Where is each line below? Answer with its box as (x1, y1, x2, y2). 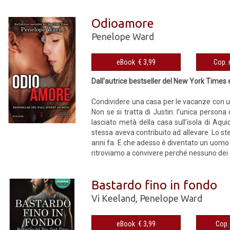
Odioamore (91, 16, 155, 30)
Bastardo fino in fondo (91, 178, 218, 192)
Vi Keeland (91, 193, 136, 203)
